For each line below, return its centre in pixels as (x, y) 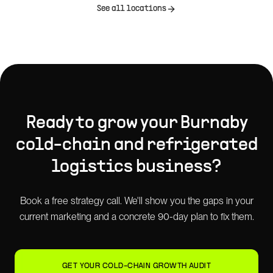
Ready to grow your (103, 123)
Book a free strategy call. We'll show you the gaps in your (136, 201)
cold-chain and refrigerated (136, 145)
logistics (92, 167)
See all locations (132, 9)
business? (177, 167)
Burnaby (214, 123)
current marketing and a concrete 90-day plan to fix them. (136, 217)
